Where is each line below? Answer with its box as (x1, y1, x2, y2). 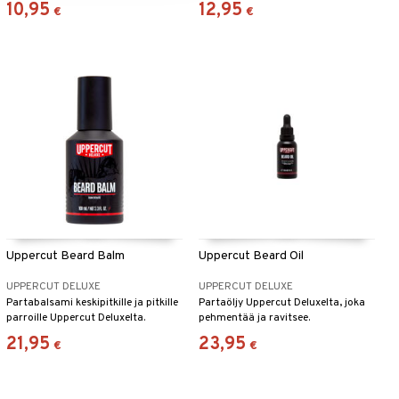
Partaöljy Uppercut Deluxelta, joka (198, 296, 365, 311)
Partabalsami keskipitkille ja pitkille (5, 296, 178, 311)
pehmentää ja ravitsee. (198, 311, 310, 326)
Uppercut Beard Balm (5, 248, 125, 265)
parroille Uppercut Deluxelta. (5, 311, 145, 326)
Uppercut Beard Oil (198, 248, 304, 265)
